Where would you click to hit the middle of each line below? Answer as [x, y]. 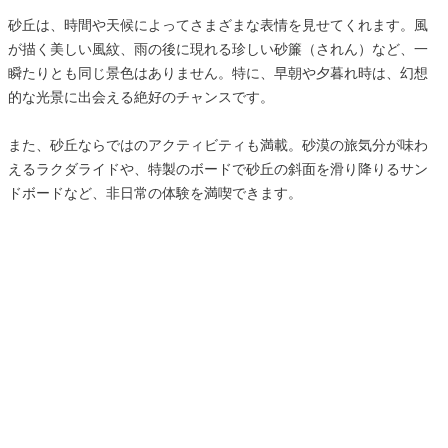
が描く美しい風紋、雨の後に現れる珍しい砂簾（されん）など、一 [218, 48]
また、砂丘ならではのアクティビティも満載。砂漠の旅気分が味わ [218, 144]
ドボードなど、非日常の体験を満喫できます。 [155, 192]
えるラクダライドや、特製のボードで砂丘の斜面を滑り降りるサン [218, 168]
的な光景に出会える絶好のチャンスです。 [141, 96]
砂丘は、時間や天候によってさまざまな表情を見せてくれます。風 [218, 24]
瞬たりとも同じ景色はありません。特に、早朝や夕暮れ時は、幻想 [218, 72]
